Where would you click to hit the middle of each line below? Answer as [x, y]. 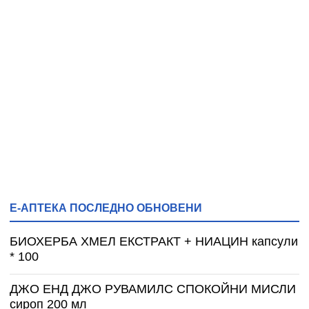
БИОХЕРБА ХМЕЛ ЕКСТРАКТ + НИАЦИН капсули [154, 242]
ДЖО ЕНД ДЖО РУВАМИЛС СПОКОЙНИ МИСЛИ [153, 289]
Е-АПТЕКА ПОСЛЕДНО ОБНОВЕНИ [106, 208]
